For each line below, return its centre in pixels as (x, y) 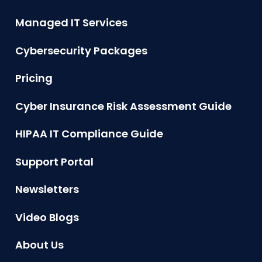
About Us (39, 245)
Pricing (34, 78)
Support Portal (54, 161)
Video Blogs (47, 217)
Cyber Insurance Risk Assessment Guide (123, 106)
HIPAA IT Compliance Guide (89, 134)
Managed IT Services (71, 23)
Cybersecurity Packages (81, 50)
